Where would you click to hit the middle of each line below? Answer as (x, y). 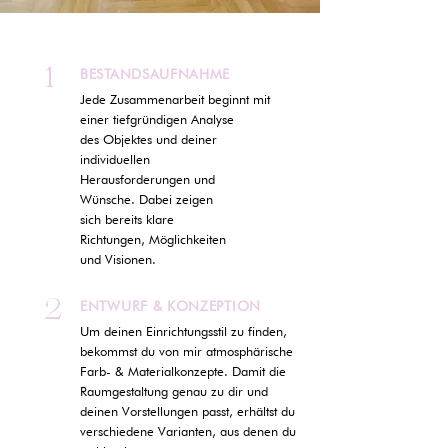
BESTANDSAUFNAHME (159, 74)
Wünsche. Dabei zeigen (146, 199)
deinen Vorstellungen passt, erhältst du (187, 411)
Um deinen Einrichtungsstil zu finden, (183, 331)
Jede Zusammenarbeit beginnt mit (175, 99)
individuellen (115, 159)
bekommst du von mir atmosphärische (186, 351)
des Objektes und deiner (148, 139)
